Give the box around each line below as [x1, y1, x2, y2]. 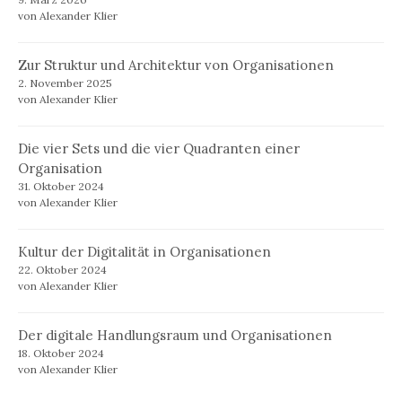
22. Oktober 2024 [18, 263, 107, 277]
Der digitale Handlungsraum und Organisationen [18, 327, 332, 345]
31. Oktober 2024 [18, 179, 104, 194]
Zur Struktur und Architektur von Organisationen [18, 57, 334, 74]
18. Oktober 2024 [18, 346, 104, 361]
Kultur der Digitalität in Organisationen [18, 243, 271, 261]
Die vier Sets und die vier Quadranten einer [18, 140, 300, 158]
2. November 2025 [18, 76, 112, 91]
